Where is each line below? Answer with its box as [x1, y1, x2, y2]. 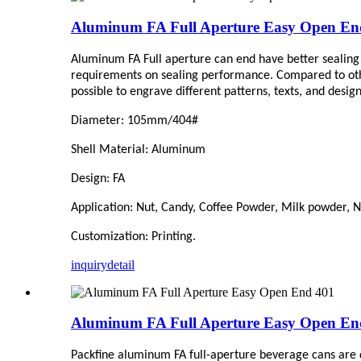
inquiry [71, 257, 107, 272]
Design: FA [71, 172, 125, 185]
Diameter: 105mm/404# [71, 114, 198, 127]
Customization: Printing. [71, 230, 196, 243]
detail [107, 257, 135, 272]
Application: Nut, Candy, [71, 201, 199, 214]
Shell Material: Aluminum [71, 143, 205, 156]
